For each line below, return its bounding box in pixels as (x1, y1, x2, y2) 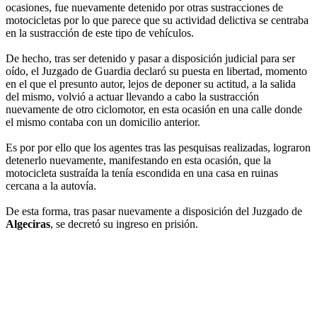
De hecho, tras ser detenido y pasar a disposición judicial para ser (6, 52, 295, 65)
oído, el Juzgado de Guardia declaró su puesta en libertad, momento (6, 65, 307, 78)
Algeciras (6, 218, 50, 231)
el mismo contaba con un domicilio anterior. (6, 116, 200, 129)
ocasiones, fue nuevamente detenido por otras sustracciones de (6, 1, 283, 14)
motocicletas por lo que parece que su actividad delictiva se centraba (6, 14, 309, 27)
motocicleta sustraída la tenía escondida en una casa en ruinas (6, 167, 278, 180)
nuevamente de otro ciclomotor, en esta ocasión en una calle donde (6, 103, 302, 116)
